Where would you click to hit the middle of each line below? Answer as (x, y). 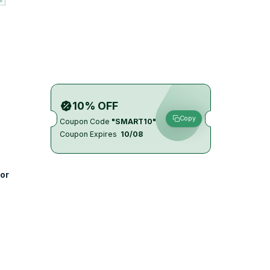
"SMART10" (133, 121)
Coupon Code (85, 121)
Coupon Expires (88, 134)
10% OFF (95, 105)
